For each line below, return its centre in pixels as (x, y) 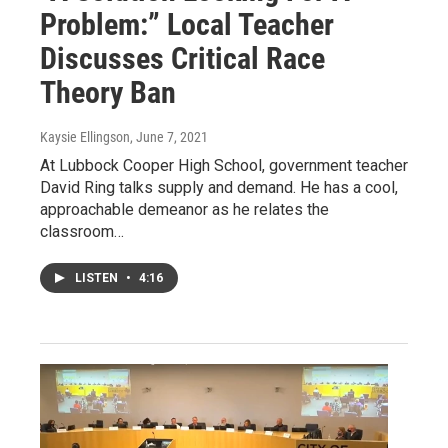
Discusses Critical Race (182, 59)
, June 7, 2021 (169, 137)
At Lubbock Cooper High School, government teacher (224, 166)
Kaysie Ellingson (85, 137)
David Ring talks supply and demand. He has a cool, (219, 188)
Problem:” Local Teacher (187, 25)
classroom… (82, 232)
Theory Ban (108, 93)
